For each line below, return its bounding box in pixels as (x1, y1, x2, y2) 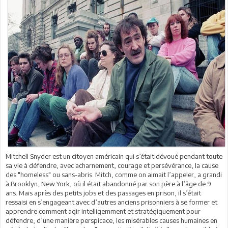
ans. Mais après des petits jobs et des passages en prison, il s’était (6, 188, 201, 197)
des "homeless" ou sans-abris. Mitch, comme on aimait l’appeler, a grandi (6, 170, 222, 179)
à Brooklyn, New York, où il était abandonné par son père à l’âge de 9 (6, 179, 211, 188)
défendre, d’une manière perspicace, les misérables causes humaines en (6, 216, 217, 224)
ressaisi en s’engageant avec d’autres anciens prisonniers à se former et (6, 197, 217, 206)
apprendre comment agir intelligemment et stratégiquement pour (6, 207, 201, 215)
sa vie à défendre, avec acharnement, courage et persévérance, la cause (6, 161, 218, 169)
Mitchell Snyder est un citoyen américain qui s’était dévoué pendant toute (6, 152, 222, 160)
